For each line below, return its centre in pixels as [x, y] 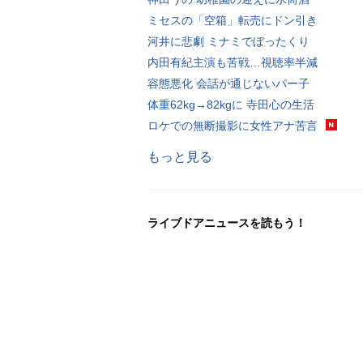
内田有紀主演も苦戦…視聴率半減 [233, 62]
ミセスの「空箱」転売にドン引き [233, 20]
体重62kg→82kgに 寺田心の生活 [231, 104]
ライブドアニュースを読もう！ [227, 222]
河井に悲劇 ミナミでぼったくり [228, 41]
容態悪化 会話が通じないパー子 [228, 83]
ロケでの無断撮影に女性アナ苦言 [233, 125]
